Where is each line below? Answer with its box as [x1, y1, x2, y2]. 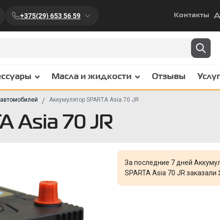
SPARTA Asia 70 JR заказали [125, 169, 218, 177]
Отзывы [152, 74, 186, 81]
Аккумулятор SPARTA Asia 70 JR [49, 96, 139, 103]
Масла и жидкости [52, 74, 132, 81]
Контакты [174, 13, 209, 18]
